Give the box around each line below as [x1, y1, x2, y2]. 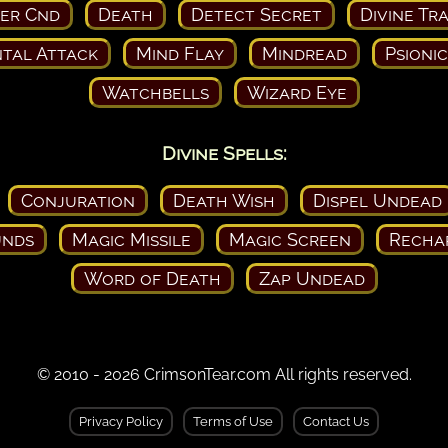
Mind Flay [136, 42, 224, 64]
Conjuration [20, 189, 135, 211]
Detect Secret [191, 3, 322, 25]
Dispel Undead [312, 189, 442, 211]
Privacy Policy [79, 413, 163, 429]
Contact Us [303, 413, 369, 429]
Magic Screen [228, 228, 351, 250]
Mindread [262, 42, 347, 64]
